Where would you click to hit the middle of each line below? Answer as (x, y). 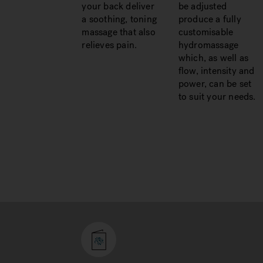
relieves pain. (109, 45)
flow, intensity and (216, 71)
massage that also (119, 32)
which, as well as (213, 58)
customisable (206, 32)
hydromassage (208, 45)
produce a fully (210, 19)
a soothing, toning (119, 19)
